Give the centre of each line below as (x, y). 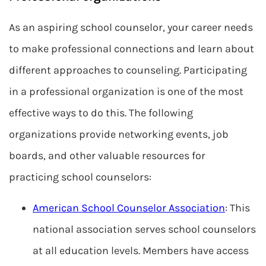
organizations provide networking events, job (119, 134)
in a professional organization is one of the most (126, 91)
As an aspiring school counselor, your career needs (131, 27)
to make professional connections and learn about (132, 49)
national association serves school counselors (144, 229)
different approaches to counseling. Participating (128, 70)
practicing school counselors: (80, 177)
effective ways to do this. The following (101, 113)
